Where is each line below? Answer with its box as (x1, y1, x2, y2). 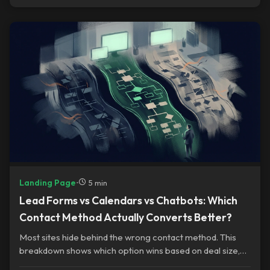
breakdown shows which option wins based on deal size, (19, 245, 240, 257)
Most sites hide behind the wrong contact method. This (19, 231, 236, 243)
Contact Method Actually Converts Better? (19, 210, 232, 225)
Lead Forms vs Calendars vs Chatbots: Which (19, 193, 237, 208)
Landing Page (19, 177, 76, 188)
